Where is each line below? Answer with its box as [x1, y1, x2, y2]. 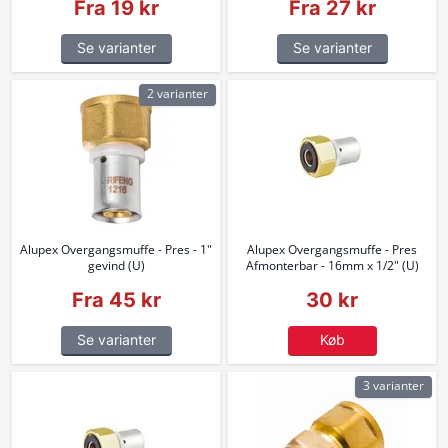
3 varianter [363, 377, 424, 394]
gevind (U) [87, 257, 145, 274]
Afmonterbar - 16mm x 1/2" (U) [245, 257, 419, 274]
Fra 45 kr [71, 288, 161, 312]
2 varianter [147, 85, 208, 102]
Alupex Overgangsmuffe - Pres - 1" [20, 241, 212, 258]
